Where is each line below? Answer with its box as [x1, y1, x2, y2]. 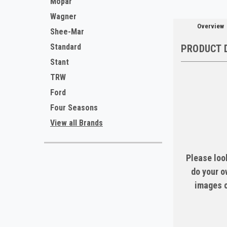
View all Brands [50, 118, 103, 128]
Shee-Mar [50, 27, 84, 36]
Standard [50, 42, 81, 52]
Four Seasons [50, 103, 98, 112]
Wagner [50, 12, 77, 21]
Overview [197, 22, 224, 30]
